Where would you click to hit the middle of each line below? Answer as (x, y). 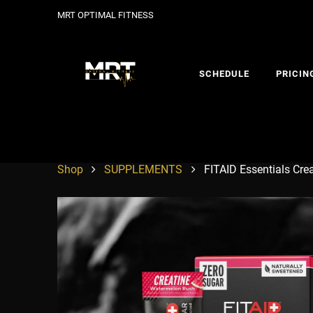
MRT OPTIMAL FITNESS (105, 15)
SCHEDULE (225, 74)
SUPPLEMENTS (144, 170)
